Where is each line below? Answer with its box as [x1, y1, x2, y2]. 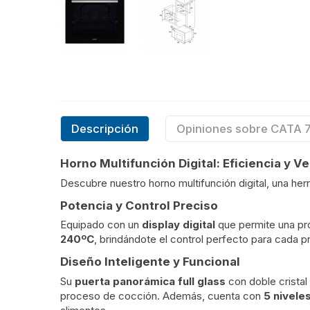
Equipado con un [60, 218, 142, 231]
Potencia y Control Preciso [60, 198, 218, 212]
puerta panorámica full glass [75, 274, 226, 288]
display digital [142, 218, 215, 231]
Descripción [71, 121, 138, 136]
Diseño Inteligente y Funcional [60, 255, 240, 268]
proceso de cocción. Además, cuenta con [60, 289, 264, 302]
